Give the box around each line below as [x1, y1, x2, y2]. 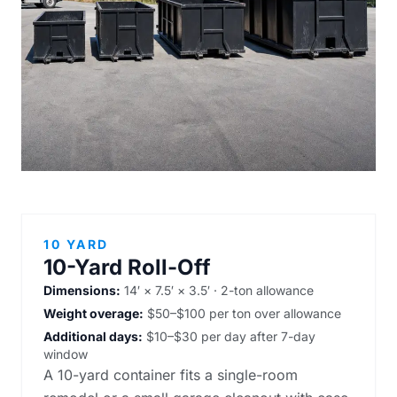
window [43, 346, 88, 362]
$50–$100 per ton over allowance [144, 306, 341, 321]
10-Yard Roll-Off [43, 254, 211, 280]
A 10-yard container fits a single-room [43, 366, 298, 384]
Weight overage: [43, 306, 144, 321]
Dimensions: [43, 283, 121, 298]
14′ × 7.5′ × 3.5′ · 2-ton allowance [121, 283, 314, 298]
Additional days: [43, 329, 143, 344]
